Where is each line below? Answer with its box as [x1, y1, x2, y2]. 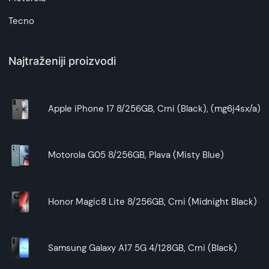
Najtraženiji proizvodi [8, 55, 116, 68]
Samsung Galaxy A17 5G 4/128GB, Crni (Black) [48, 242, 237, 255]
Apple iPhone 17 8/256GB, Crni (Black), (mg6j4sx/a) [48, 103, 261, 115]
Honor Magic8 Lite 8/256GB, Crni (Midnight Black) [48, 195, 257, 208]
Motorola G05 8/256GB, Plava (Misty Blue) [48, 149, 224, 162]
